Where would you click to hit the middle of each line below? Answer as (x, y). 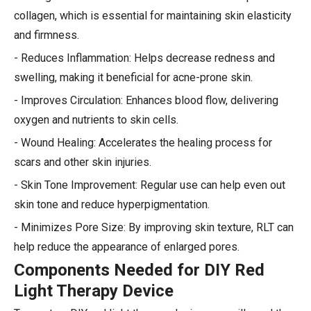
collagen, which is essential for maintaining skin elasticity (153, 15)
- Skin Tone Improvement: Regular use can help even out (150, 185)
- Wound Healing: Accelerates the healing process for (143, 142)
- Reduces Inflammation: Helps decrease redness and (144, 58)
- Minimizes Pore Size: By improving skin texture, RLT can (154, 227)
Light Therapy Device (94, 291)
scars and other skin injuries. (83, 162)
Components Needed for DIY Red (139, 270)
